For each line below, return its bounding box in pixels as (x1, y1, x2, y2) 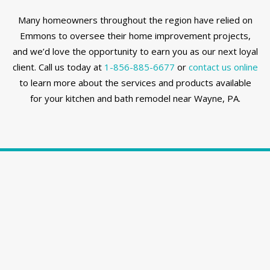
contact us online (188, 61, 258, 74)
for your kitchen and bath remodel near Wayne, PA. (30, 92, 240, 105)
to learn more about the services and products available (19, 77, 251, 89)
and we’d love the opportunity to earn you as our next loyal (12, 45, 258, 58)
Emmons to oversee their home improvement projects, (19, 30, 251, 42)
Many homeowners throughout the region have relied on (17, 14, 253, 27)
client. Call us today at (12, 61, 104, 74)
